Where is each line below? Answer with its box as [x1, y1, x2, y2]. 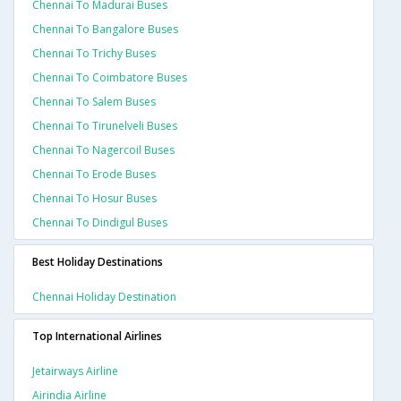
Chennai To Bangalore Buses [32, 21, 178, 38]
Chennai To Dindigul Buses [32, 215, 167, 231]
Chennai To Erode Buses [32, 166, 156, 183]
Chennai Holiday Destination [32, 289, 176, 305]
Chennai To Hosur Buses [32, 191, 157, 207]
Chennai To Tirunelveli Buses [32, 118, 177, 134]
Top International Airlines [32, 328, 162, 345]
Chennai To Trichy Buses [32, 46, 156, 62]
